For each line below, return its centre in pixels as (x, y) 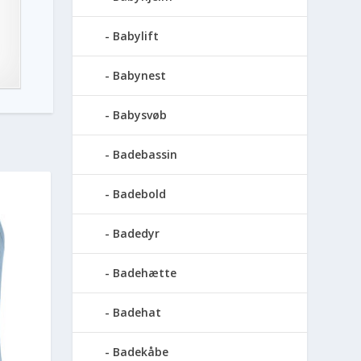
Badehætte (145, 273)
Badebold (140, 194)
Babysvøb (140, 115)
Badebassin (145, 155)
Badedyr (137, 234)
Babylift (136, 36)
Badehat (137, 313)
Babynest (140, 76)
